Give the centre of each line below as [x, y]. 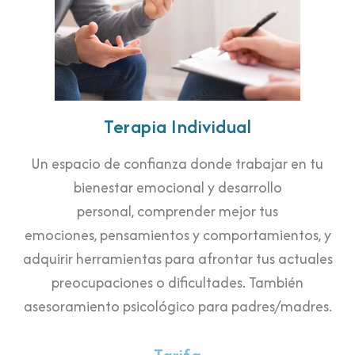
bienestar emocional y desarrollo [177, 187]
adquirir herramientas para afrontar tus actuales [177, 258]
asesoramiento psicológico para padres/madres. [177, 306]
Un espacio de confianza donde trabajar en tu [177, 163]
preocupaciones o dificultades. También [177, 282]
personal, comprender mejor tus [177, 211]
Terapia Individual [177, 126]
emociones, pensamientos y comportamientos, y [177, 235]
